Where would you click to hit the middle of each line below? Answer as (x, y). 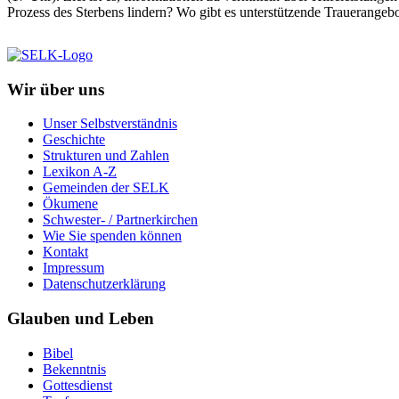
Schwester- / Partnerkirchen (120, 220)
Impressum (73, 268)
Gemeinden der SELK (106, 188)
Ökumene (70, 204)
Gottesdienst (77, 385)
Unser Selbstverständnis (110, 124)
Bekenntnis (74, 369)
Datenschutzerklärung (104, 284)
